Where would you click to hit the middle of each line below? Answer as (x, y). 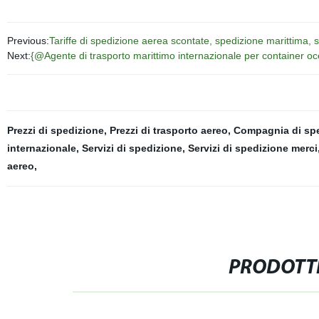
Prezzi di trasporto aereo (168, 130)
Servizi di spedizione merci (252, 148)
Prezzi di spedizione (55, 130)
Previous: (28, 41)
